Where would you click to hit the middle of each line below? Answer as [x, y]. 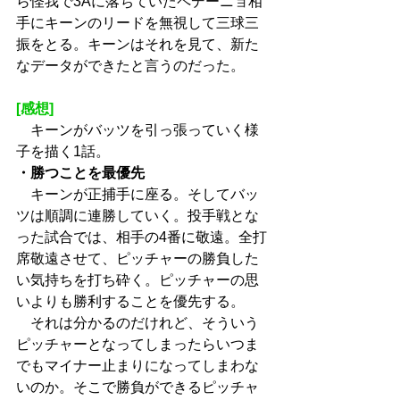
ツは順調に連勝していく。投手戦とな [137, 216]
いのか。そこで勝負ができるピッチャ [137, 387]
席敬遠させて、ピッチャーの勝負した [137, 258]
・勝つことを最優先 [80, 173]
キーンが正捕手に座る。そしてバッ [137, 194]
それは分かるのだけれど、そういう [137, 323]
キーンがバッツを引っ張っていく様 [137, 130]
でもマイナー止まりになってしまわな [137, 366]
